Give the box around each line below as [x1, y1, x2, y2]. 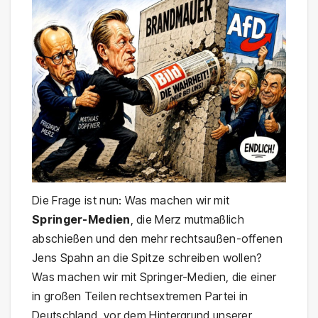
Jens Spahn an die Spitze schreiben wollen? [32, 251, 263, 265]
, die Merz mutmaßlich [130, 212, 244, 227]
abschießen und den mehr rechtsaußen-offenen [32, 231, 283, 246]
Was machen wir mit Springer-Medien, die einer [32, 270, 277, 285]
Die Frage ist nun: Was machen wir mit [32, 193, 230, 208]
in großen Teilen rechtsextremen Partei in [32, 289, 248, 304]
